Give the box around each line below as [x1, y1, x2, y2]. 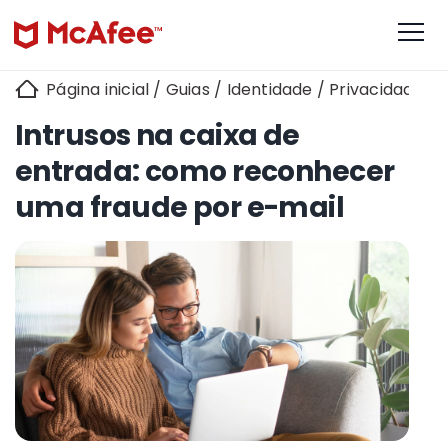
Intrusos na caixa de [15, 115, 300, 155]
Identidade [226, 78, 313, 101]
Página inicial [42, 78, 150, 101]
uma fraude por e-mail [15, 187, 345, 227]
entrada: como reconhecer [15, 151, 395, 191]
